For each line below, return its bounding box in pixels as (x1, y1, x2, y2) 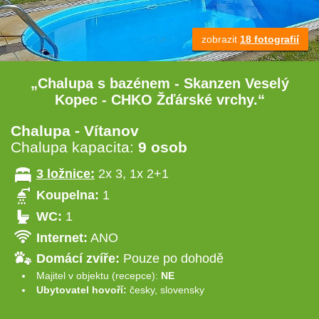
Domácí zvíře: (36, 251, 123, 266)
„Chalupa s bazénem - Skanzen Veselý (30, 75, 289, 92)
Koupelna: (36, 188, 99, 203)
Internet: (36, 230, 88, 245)
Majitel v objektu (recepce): (36, 270, 161, 282)
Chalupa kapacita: (11, 139, 138, 156)
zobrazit (202, 33, 240, 46)
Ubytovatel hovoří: (36, 284, 130, 296)
